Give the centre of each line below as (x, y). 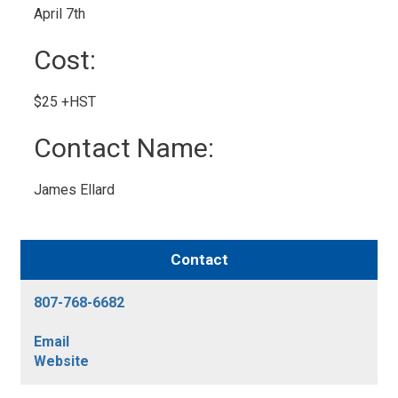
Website (62, 361)
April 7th (60, 14)
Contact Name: (124, 148)
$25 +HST (65, 102)
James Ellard (75, 190)
